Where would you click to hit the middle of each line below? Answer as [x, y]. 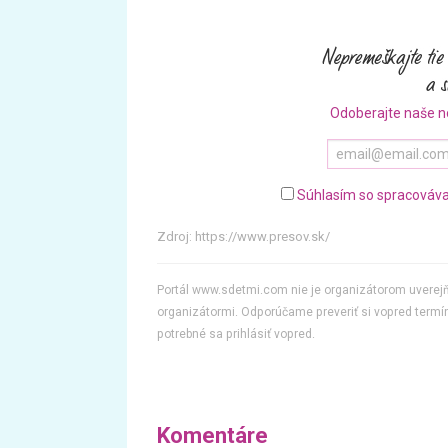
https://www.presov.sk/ [262, 236]
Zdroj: [176, 236]
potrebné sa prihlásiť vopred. [236, 334]
